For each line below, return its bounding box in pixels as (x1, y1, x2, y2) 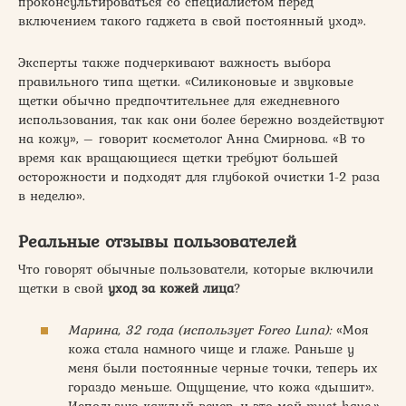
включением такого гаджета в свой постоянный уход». (18, 10, 366, 31)
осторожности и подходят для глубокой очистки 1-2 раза (18, 166, 380, 187)
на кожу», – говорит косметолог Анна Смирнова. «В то (18, 128, 365, 149)
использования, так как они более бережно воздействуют (18, 109, 384, 130)
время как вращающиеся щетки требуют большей (18, 147, 338, 168)
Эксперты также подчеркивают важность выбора (18, 52, 331, 72)
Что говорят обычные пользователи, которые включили (18, 258, 373, 279)
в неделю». (18, 185, 85, 206)
